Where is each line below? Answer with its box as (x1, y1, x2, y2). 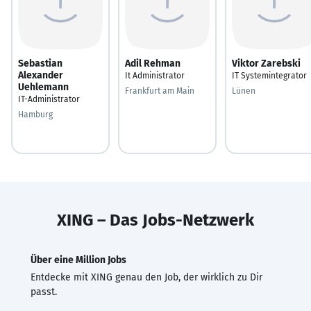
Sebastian (18, 57, 62, 69)
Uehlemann (18, 81, 69, 93)
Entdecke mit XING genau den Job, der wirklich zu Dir (31, 271, 262, 283)
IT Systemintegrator (232, 70, 307, 81)
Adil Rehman (125, 57, 180, 69)
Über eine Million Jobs (31, 253, 126, 266)
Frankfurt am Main (125, 85, 194, 96)
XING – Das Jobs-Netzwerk (57, 210, 254, 230)
